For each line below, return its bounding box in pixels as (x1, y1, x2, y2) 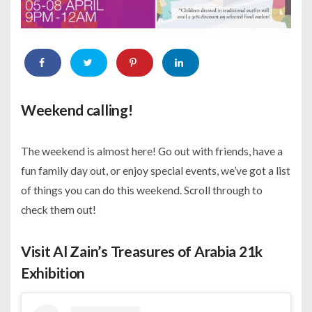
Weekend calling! (21, 101, 133, 119)
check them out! (21, 203, 96, 217)
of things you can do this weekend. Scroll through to (21, 183, 263, 197)
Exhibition (21, 264, 86, 282)
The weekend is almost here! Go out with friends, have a (21, 144, 283, 158)
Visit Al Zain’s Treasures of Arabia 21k (21, 242, 263, 260)
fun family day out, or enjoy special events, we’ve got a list (21, 164, 290, 178)
